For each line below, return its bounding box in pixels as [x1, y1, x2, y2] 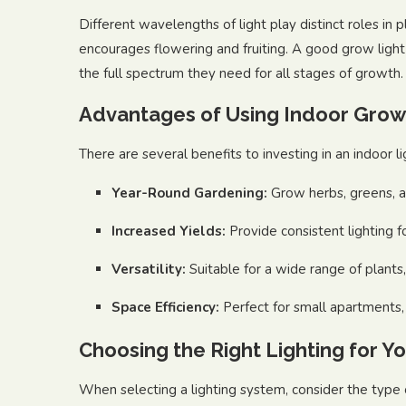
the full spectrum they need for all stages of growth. [79, 64, 403, 82]
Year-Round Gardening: [111, 184, 267, 202]
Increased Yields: [111, 222, 226, 240]
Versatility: [111, 260, 186, 278]
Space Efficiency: [111, 298, 219, 316]
